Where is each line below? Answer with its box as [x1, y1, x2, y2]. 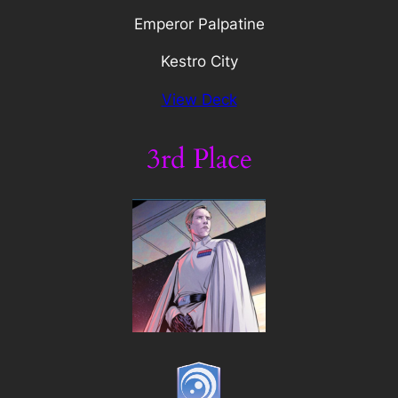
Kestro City [160, 52, 238, 71]
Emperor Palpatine [133, 14, 265, 33]
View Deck [161, 91, 237, 109]
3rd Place [146, 139, 252, 178]
